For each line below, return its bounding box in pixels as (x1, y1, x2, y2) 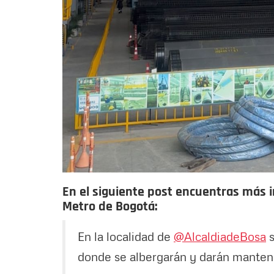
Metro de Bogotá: (62, 198, 160, 215)
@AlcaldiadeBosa (174, 228, 266, 243)
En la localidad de (78, 228, 174, 243)
